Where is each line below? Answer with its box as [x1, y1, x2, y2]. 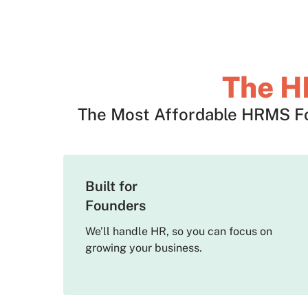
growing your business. [85, 241, 202, 255]
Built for [85, 178, 137, 195]
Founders [85, 197, 146, 214]
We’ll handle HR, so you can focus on [85, 225, 272, 239]
